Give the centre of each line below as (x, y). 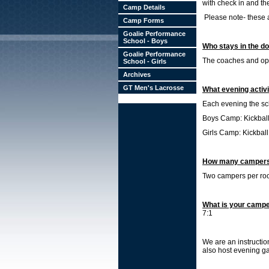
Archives (137, 74)
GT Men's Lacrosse (153, 88)
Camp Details (144, 7)
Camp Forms (144, 20)
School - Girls (145, 61)
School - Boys (145, 41)
